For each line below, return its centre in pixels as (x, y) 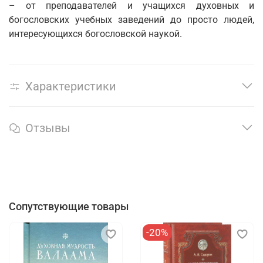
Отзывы (48, 128)
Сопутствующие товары (69, 207)
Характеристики (71, 87)
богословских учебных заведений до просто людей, (131, 20)
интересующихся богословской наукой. (95, 34)
